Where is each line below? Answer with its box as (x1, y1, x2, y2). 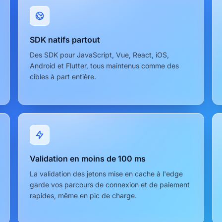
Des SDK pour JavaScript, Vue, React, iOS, (30, 50, 169, 59)
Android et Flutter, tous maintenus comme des (30, 61, 179, 70)
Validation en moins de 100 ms (30, 153, 146, 164)
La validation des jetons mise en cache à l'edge (30, 169, 183, 178)
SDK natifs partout (30, 34, 100, 45)
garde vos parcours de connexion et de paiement (30, 180, 190, 189)
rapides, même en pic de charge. (30, 191, 137, 200)
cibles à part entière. (30, 72, 96, 81)
